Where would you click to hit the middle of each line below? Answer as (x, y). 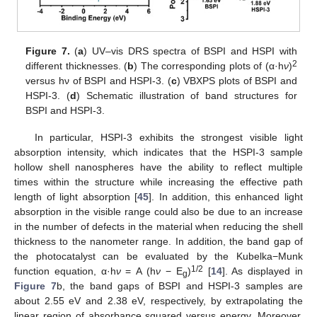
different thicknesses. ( (77, 65)
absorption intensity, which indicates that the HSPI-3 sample (158, 152)
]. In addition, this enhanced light (226, 197)
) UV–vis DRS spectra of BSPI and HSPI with (190, 51)
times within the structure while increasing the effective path (158, 182)
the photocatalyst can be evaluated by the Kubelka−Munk (158, 257)
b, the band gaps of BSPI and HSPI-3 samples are (179, 286)
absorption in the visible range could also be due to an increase (158, 212)
